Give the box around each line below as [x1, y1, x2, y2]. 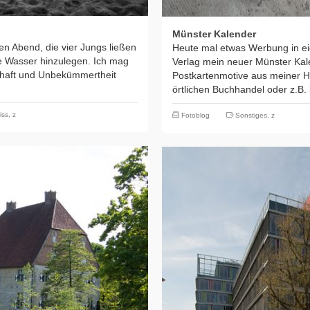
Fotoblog [181, 111, 210, 119]
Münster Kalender [172, 28, 256, 39]
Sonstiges [235, 111, 267, 119]
